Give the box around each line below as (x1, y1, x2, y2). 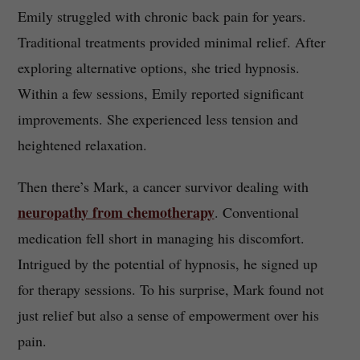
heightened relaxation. (17, 135, 147, 155)
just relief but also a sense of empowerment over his (17, 305, 319, 325)
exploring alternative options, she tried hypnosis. (17, 58, 300, 78)
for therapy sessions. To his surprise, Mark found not (17, 280, 324, 300)
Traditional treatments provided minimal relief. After (17, 32, 325, 52)
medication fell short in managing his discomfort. (17, 228, 305, 248)
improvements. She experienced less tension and (17, 109, 298, 129)
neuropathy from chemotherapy (17, 202, 215, 223)
